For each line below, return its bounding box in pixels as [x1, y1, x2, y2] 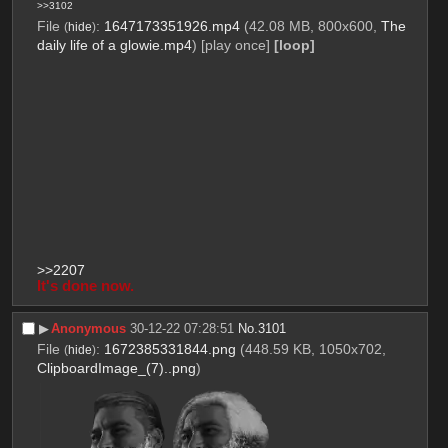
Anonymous [51, 321, 127, 337]
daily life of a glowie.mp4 [36, 37, 192, 54]
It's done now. [36, 278, 134, 295]
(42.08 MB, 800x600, [243, 18, 381, 35]
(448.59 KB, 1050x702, [239, 340, 386, 357]
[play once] [200, 37, 270, 54]
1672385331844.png [103, 340, 236, 357]
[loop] [273, 37, 315, 54]
